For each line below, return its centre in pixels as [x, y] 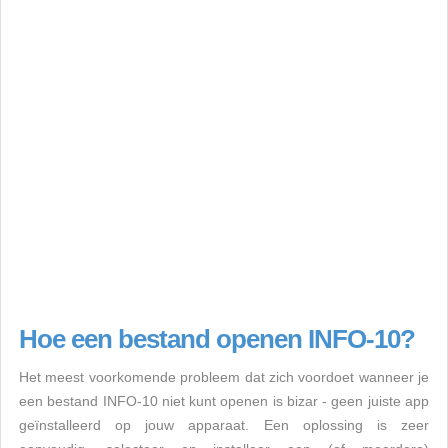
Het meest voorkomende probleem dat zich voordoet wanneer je [224, 377]
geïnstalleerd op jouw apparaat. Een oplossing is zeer [224, 425]
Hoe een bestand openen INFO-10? [217, 339]
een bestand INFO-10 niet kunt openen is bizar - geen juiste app [224, 401]
